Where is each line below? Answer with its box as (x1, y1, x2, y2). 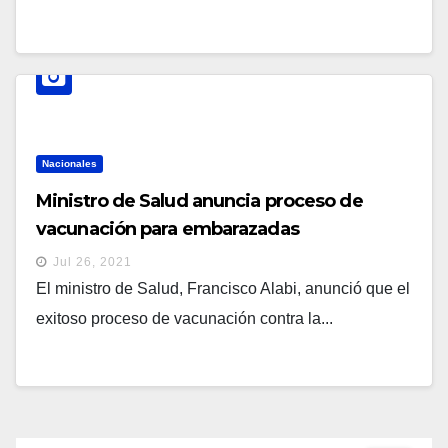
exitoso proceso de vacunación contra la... (36, 310, 333, 328)
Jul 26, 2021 (53, 255, 132, 270)
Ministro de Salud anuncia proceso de (36, 190, 363, 213)
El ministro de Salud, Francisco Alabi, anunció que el (36, 280, 410, 298)
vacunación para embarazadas (36, 218, 299, 241)
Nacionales (42, 158, 97, 170)
